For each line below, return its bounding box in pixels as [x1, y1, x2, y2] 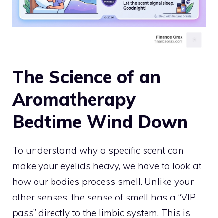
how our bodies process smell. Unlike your [12, 175, 194, 187]
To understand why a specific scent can [12, 144, 184, 156]
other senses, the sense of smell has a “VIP [12, 191, 196, 203]
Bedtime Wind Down [12, 110, 188, 132]
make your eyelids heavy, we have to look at [12, 160, 201, 172]
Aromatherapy [12, 88, 136, 110]
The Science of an [12, 65, 161, 88]
